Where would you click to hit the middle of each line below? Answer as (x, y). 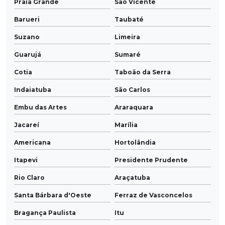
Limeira (127, 37)
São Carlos (132, 90)
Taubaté (129, 20)
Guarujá (28, 55)
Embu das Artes (40, 107)
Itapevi (26, 160)
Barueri (27, 20)
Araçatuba (132, 178)
